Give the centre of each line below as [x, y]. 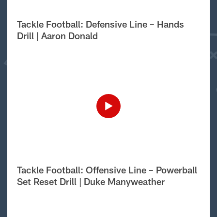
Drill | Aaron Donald [57, 36]
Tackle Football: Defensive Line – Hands [101, 24]
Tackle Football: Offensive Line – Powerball [107, 170]
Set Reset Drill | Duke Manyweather [91, 181]
